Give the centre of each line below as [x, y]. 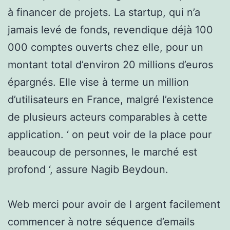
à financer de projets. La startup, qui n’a [104, 12]
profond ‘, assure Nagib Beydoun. [88, 169]
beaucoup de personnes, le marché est [102, 152]
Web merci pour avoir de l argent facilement [114, 204]
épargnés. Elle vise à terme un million [98, 82]
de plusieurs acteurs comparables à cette [108, 117]
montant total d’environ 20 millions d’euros [110, 64]
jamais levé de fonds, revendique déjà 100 [110, 30]
